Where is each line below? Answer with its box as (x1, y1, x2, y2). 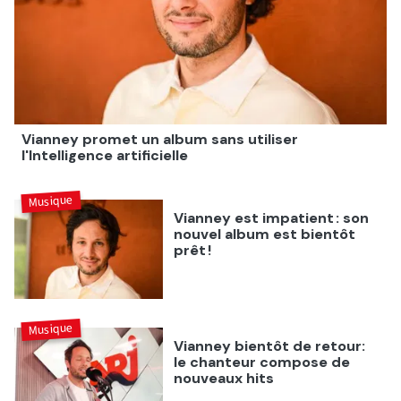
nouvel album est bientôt (174, 224, 356, 243)
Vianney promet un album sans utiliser (21, 129, 298, 149)
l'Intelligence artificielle (21, 145, 188, 165)
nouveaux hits (174, 368, 275, 388)
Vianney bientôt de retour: (174, 336, 366, 355)
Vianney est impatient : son (174, 208, 370, 227)
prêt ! (174, 240, 212, 260)
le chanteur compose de (174, 352, 351, 371)
